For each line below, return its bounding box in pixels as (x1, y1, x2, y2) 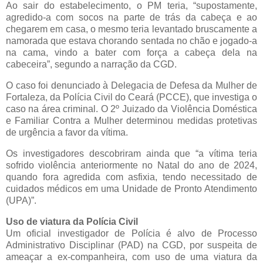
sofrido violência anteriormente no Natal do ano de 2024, (6, 160, 257, 170)
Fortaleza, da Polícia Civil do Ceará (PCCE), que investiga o (6, 92, 257, 103)
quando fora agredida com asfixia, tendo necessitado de (6, 171, 257, 182)
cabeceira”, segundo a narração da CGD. (6, 59, 177, 70)
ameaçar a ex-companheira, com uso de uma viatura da (6, 251, 257, 262)
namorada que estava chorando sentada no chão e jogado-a (6, 36, 257, 46)
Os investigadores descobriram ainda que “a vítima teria (6, 148, 257, 159)
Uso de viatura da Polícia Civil (6, 216, 138, 227)
